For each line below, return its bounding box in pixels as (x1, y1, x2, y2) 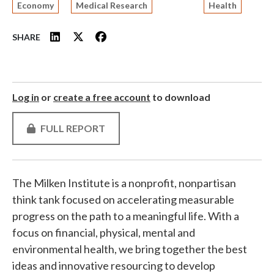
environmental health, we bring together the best (12, 242, 247, 256)
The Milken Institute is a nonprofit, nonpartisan (12, 176, 236, 190)
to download (150, 91, 210, 103)
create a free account (53, 91, 150, 103)
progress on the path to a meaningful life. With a (12, 209, 239, 223)
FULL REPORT (40, 122, 105, 134)
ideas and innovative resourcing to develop (12, 259, 215, 272)
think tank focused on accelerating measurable (12, 193, 234, 206)
